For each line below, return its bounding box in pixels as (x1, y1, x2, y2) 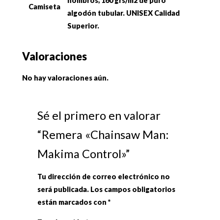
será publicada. (37, 185, 89, 194)
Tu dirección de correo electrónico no (37, 172, 170, 181)
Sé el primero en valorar (37, 108, 161, 122)
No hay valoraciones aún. (22, 73, 109, 82)
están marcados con (37, 198, 109, 207)
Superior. (67, 22, 100, 30)
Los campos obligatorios (90, 185, 176, 194)
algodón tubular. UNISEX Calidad (67, 9, 180, 18)
